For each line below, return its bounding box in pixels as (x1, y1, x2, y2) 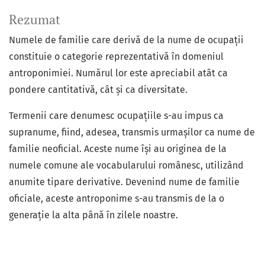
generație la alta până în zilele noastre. (9, 209, 183, 221)
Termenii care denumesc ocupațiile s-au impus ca (9, 110, 224, 122)
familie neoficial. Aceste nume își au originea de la (9, 143, 227, 155)
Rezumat (9, 11, 60, 28)
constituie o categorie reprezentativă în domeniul (9, 51, 224, 63)
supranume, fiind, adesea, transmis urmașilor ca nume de (9, 127, 255, 138)
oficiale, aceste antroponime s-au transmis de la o (9, 193, 224, 205)
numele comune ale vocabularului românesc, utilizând (9, 160, 244, 172)
